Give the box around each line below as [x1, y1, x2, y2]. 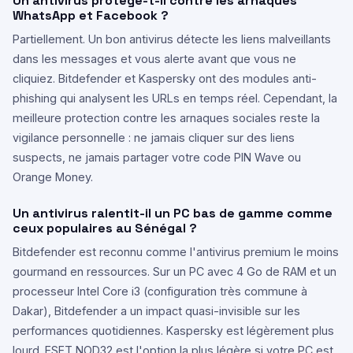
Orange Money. [13, 170, 93, 184]
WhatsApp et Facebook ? [13, 7, 169, 24]
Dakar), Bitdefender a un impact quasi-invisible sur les [13, 304, 300, 318]
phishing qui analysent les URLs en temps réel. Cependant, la [13, 91, 337, 105]
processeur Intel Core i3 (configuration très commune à [13, 284, 307, 298]
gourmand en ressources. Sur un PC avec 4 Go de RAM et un [13, 265, 336, 278]
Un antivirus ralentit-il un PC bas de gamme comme [13, 205, 333, 221]
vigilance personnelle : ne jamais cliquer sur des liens [13, 131, 295, 144]
